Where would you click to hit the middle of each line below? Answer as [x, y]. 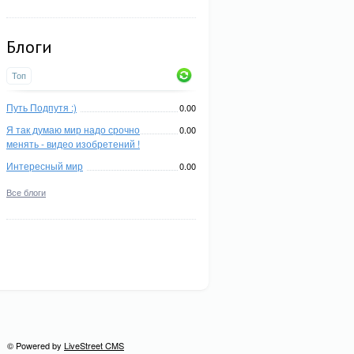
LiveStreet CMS [94, 345]
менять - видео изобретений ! [73, 143]
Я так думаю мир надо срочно [73, 129]
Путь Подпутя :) [41, 107]
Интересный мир [45, 166]
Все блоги [26, 192]
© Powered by [36, 345]
